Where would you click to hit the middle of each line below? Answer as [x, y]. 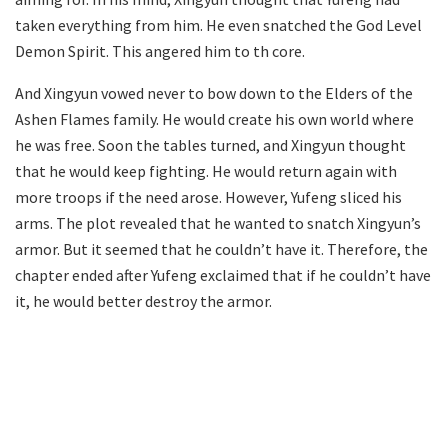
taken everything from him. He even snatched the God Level [218, 24]
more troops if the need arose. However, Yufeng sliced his [208, 196]
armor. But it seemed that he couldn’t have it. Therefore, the [221, 248]
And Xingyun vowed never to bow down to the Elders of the [214, 92]
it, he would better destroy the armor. [143, 300]
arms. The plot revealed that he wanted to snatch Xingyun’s [218, 222]
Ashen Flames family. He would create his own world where [214, 118]
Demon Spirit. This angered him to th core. [160, 50]
